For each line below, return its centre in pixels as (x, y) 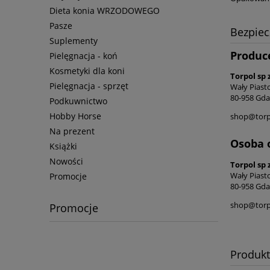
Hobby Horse (75, 116)
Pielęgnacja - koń (83, 56)
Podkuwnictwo (78, 101)
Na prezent (72, 131)
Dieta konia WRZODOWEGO (105, 11)
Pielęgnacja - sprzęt (89, 86)
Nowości (66, 162)
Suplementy (74, 41)
